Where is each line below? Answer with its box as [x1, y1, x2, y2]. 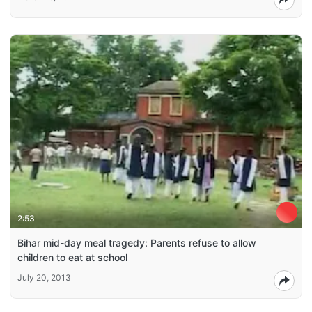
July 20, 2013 [17, 272, 71, 283]
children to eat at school [17, 251, 127, 264]
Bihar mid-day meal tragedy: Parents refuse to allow [17, 237, 256, 249]
